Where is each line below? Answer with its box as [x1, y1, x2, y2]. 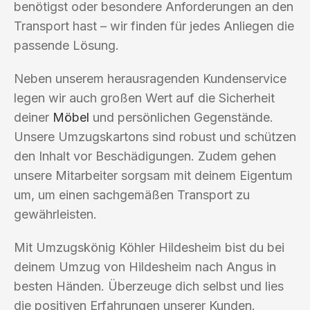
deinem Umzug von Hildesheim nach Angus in [14, 259, 276, 274]
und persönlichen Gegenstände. [89, 109, 273, 125]
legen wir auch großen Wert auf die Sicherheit [14, 90, 275, 105]
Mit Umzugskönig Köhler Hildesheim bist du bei [14, 239, 284, 255]
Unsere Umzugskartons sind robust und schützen [14, 129, 296, 144]
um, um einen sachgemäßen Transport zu [14, 187, 250, 202]
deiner [14, 109, 53, 125]
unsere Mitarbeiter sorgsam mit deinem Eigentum [14, 167, 293, 183]
